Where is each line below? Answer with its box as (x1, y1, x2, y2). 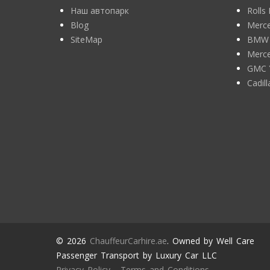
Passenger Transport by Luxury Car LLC (55, 250, 217, 261)
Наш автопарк (71, 5, 129, 16)
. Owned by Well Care (166, 235, 254, 246)
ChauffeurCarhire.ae (89, 235, 167, 246)
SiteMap (71, 34, 102, 45)
